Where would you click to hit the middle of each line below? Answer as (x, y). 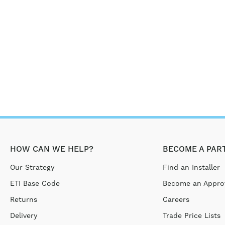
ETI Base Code (35, 183)
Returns (24, 199)
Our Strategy (32, 167)
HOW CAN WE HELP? (52, 149)
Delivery (24, 215)
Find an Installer (192, 167)
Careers (176, 199)
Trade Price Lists (192, 215)
